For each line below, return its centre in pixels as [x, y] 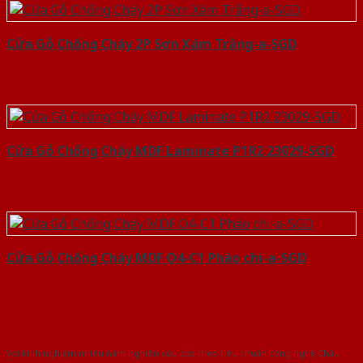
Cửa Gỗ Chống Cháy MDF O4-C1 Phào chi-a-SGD [156, 258]
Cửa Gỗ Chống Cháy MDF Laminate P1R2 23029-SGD [170, 151]
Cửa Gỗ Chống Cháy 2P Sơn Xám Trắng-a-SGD [152, 44]
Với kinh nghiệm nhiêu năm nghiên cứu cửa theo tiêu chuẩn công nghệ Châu [173, 353]
